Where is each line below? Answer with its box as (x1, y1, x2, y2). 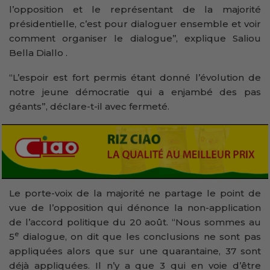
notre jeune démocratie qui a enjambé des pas (9, 86, 261, 98)
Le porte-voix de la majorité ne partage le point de (9, 187, 261, 199)
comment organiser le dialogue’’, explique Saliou (9, 32, 261, 44)
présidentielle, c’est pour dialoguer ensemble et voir (9, 17, 261, 30)
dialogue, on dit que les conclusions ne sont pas (19, 230, 261, 242)
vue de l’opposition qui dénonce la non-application (9, 201, 261, 213)
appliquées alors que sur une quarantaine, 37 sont (9, 245, 261, 257)
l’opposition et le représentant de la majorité (9, 3, 261, 15)
